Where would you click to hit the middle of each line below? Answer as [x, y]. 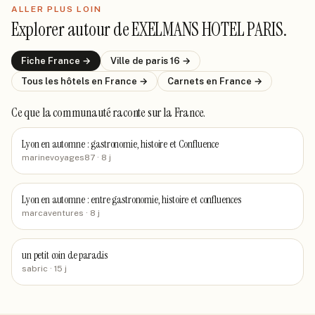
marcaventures [53, 213]
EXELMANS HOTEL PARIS [207, 30]
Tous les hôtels [56, 81]
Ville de [128, 61]
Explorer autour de [72, 30]
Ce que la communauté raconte [79, 112]
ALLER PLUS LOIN [57, 9]
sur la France [175, 112]
